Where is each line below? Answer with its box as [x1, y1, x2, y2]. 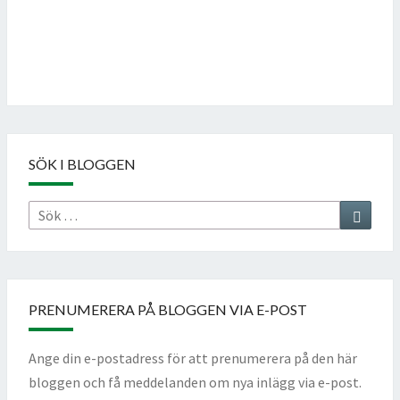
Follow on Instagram [29, 54, 157, 73]
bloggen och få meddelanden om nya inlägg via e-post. [29, 372, 362, 391]
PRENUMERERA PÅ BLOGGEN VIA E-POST [29, 300, 307, 318]
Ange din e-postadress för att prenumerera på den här [29, 348, 357, 367]
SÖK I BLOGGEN [29, 154, 136, 172]
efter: [28, 226, 59, 245]
